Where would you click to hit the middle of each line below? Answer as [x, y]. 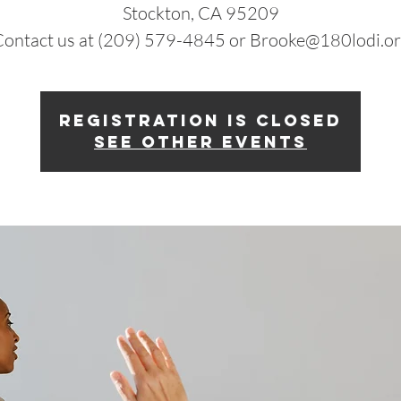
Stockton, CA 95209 [200, 13]
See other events [200, 142]
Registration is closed [200, 120]
